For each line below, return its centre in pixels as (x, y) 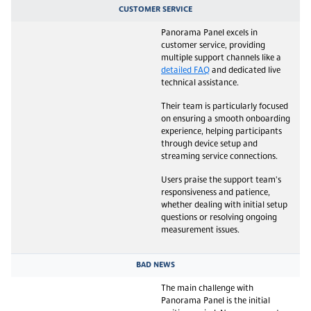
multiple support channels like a (221, 58)
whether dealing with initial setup (224, 205)
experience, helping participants (221, 132)
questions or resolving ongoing (219, 218)
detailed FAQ (185, 70)
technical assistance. (200, 83)
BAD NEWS (155, 265)
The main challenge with (207, 288)
